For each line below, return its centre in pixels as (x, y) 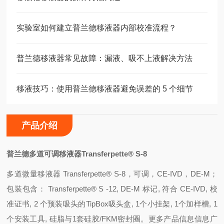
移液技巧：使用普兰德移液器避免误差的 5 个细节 (105, 89)
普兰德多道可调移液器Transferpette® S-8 (77, 154)
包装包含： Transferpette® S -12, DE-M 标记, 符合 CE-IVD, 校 (112, 189)
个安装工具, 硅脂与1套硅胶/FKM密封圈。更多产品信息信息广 (112, 219)
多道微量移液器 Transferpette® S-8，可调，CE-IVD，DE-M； (112, 174)
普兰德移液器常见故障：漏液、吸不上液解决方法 (105, 58)
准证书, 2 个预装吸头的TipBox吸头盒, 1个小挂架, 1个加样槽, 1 (112, 204)
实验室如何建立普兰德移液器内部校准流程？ (97, 28)
